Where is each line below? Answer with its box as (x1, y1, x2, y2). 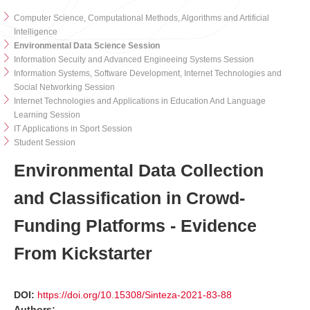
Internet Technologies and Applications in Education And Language (14, 96, 266, 107)
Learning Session (14, 110, 80, 120)
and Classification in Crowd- (14, 188, 245, 208)
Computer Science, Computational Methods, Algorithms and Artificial (14, 13, 269, 24)
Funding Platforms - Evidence (14, 216, 257, 236)
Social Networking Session (14, 82, 115, 93)
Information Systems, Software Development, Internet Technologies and (14, 69, 282, 79)
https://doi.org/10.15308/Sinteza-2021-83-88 (37, 289, 232, 301)
